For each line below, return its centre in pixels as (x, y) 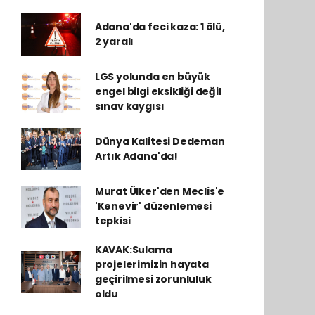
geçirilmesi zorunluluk (153, 279)
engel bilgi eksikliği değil (158, 91)
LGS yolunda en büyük (152, 77)
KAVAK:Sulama (133, 250)
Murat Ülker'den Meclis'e (160, 191)
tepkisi (112, 221)
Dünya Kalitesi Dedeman (160, 141)
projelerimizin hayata (152, 264)
